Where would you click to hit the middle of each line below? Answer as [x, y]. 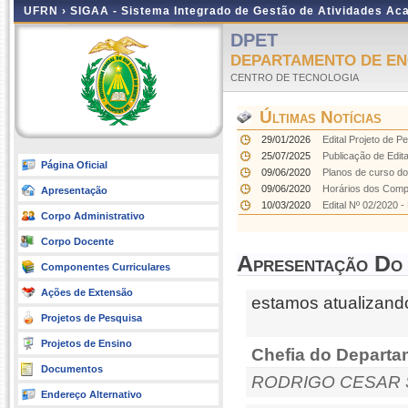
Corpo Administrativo [93, 216]
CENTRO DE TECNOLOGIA [295, 77]
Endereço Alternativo [92, 394]
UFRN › [47, 11]
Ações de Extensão [87, 292]
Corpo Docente [77, 241]
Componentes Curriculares [106, 267]
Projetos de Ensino [87, 343]
